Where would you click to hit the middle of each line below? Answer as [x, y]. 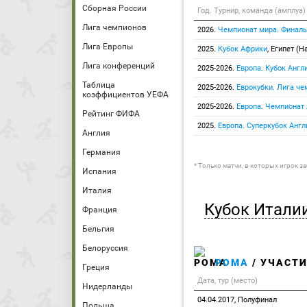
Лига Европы [108, 47]
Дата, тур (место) [228, 281]
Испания [99, 171]
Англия [96, 133]
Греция [96, 267]
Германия [101, 152]
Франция [100, 210]
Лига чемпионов [114, 27]
